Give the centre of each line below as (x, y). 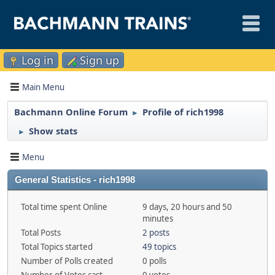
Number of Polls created (67, 261)
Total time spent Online (64, 207)
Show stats (53, 131)
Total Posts (41, 233)
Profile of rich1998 (183, 112)
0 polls (154, 261)
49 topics (159, 247)
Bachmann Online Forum (71, 112)
